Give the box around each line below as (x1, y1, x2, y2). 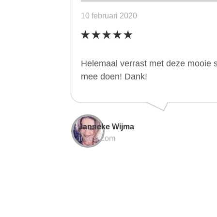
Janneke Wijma (78, 123, 134, 131)
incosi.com (78, 134, 115, 142)
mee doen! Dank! (81, 72, 147, 81)
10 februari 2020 (81, 12, 137, 20)
